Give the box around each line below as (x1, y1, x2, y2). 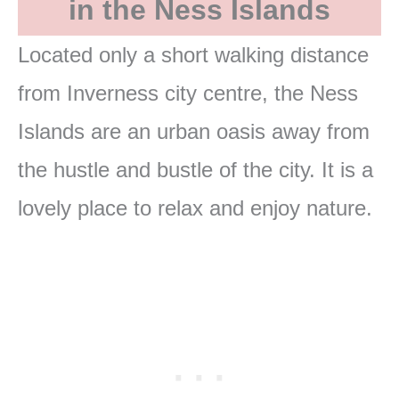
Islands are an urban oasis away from (18, 119, 370, 144)
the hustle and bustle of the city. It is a (18, 158, 373, 183)
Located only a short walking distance (18, 43, 369, 68)
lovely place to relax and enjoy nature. (18, 196, 372, 221)
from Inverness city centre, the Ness (18, 81, 358, 106)
